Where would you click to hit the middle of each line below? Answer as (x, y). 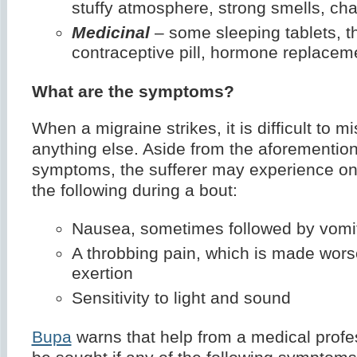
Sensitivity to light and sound (181, 298)
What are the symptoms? (133, 92)
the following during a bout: (134, 191)
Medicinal (110, 33)
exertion (102, 274)
